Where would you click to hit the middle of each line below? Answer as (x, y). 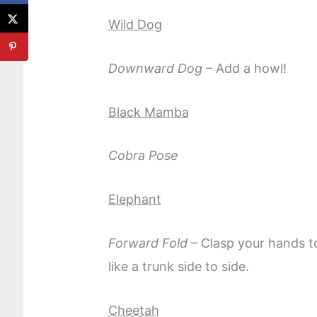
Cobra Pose (143, 156)
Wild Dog (135, 25)
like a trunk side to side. (178, 267)
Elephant (134, 200)
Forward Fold (148, 243)
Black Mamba (148, 112)
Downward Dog (155, 68)
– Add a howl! (244, 68)
